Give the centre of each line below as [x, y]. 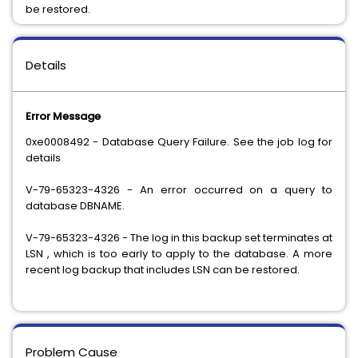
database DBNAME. [75, 206]
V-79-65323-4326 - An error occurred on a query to [179, 190]
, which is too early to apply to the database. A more [190, 254]
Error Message [63, 116]
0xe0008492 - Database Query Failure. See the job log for [179, 142]
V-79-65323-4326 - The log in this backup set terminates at [179, 238]
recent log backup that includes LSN [119, 270]
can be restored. [256, 270]
